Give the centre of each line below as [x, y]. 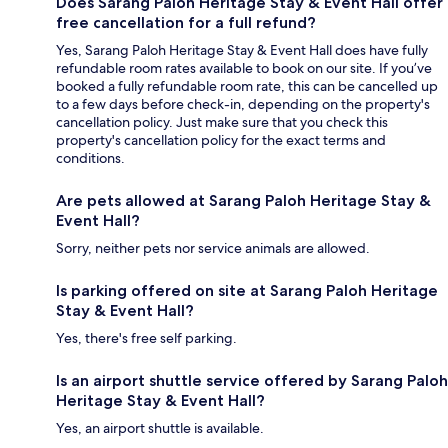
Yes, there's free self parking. [146, 338]
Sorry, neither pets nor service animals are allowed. [213, 248]
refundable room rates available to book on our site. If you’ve [244, 68]
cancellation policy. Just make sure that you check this [222, 122]
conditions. [90, 158]
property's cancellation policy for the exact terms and [221, 140]
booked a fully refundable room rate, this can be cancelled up [247, 86]
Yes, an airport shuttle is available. [160, 428]
